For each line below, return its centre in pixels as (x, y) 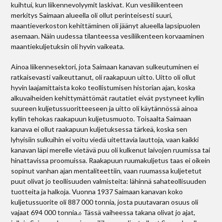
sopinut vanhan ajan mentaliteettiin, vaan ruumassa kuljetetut (107, 171)
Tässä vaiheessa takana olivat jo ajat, (139, 212)
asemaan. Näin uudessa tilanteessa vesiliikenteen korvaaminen (108, 36)
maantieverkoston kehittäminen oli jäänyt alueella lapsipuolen (106, 26)
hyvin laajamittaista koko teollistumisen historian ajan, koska (103, 87)
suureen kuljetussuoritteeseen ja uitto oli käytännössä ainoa (105, 108)
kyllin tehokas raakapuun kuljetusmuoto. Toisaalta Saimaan (101, 119)
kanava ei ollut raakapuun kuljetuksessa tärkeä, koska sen (99, 129)
